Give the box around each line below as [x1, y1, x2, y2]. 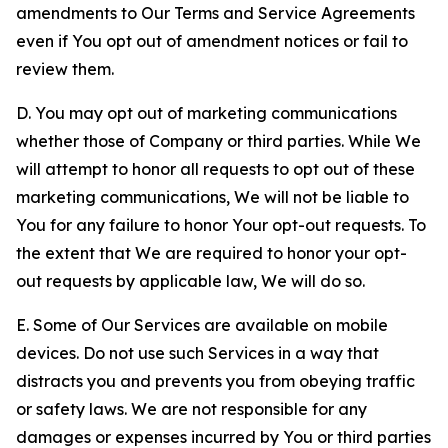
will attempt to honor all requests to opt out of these [16, 159, 415, 179]
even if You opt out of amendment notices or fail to [16, 31, 408, 51]
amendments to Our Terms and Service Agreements [16, 3, 415, 23]
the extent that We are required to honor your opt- [16, 243, 407, 263]
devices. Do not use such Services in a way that [16, 343, 379, 363]
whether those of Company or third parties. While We [16, 131, 421, 151]
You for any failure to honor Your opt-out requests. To [16, 215, 426, 235]
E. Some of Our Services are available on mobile [16, 315, 388, 335]
